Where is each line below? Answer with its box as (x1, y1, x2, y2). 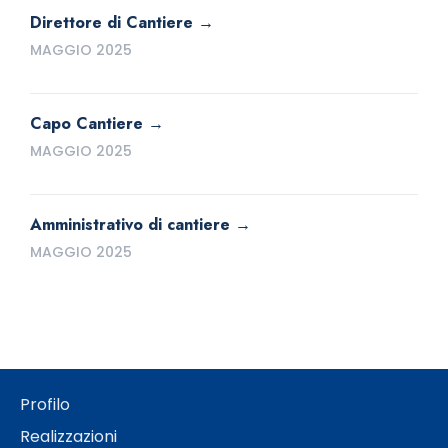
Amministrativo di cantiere (30, 213, 230, 237)
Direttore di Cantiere (30, 11, 193, 35)
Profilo (20, 393, 70, 417)
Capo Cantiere (30, 112, 143, 136)
